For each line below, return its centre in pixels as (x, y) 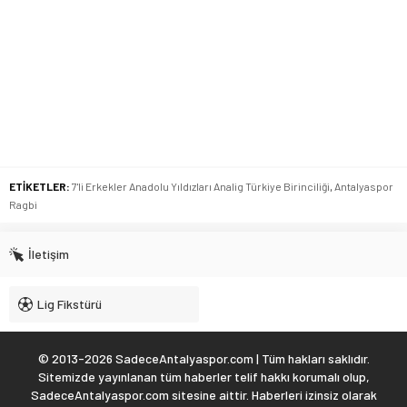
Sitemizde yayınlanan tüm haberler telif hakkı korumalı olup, (203, 377)
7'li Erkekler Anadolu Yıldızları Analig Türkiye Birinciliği (201, 187)
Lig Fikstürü (69, 304)
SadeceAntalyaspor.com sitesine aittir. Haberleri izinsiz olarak (203, 395)
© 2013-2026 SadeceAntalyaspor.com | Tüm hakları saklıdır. (203, 359)
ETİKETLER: (40, 187)
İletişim (49, 254)
